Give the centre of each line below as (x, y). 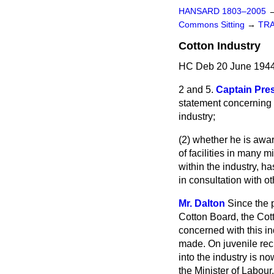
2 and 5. (196, 90)
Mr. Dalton (202, 203)
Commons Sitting (213, 25)
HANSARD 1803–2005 (222, 11)
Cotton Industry (220, 46)
